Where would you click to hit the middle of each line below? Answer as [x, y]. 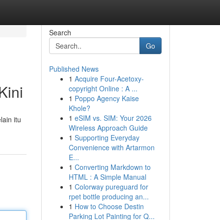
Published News [74, 69]
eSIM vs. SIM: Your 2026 [113, 118]
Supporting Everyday [107, 137]
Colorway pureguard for [111, 187]
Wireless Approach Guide [108, 128]
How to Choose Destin [109, 206]
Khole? [79, 108]
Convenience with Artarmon [111, 147]
